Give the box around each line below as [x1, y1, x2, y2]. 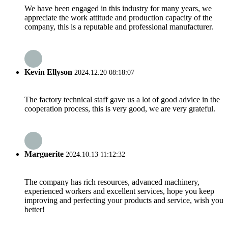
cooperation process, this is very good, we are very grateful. [24, 104, 215, 113]
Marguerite [24, 150, 64, 159]
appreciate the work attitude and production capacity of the [24, 13, 212, 22]
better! [24, 205, 45, 214]
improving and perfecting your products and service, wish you [24, 195, 223, 205]
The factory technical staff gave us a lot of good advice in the [24, 95, 220, 104]
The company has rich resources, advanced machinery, [24, 177, 199, 186]
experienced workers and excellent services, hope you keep [24, 186, 214, 195]
